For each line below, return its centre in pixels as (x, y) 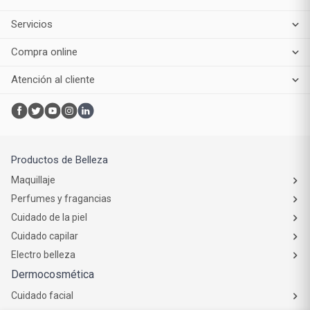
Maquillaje (33, 180)
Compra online (44, 52)
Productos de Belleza (60, 160)
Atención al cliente (53, 80)
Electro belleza (43, 255)
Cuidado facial (42, 295)
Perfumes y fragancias (61, 199)
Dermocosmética (53, 274)
